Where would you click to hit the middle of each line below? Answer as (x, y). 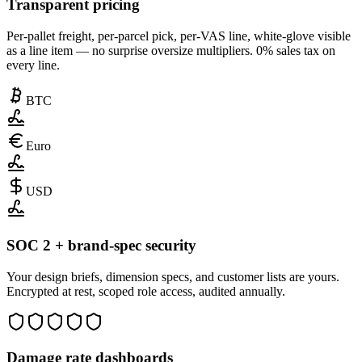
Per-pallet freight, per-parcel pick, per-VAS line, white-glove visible (179, 36)
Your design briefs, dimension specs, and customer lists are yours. (173, 276)
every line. (33, 65)
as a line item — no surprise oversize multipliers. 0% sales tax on (171, 51)
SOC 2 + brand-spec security (101, 245)
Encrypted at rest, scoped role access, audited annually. (146, 291)
